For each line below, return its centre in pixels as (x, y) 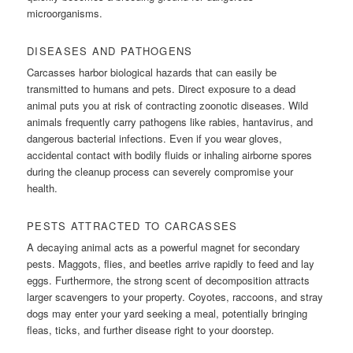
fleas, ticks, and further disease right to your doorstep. (151, 330)
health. (43, 188)
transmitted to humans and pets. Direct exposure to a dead (162, 89)
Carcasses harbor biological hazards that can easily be (152, 72)
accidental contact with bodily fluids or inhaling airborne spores (170, 155)
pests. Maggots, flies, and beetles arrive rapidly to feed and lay (171, 264)
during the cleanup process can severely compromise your (160, 172)
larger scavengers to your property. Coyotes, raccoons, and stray (175, 297)
